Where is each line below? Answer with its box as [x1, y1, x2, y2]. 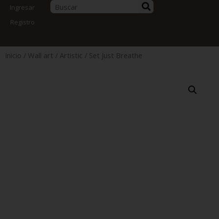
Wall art [28, 50, 53, 60]
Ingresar [10, 3, 35, 12]
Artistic [60, 50, 83, 60]
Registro [10, 18, 35, 26]
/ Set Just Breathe [83, 50, 142, 60]
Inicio [5, 50, 22, 60]
